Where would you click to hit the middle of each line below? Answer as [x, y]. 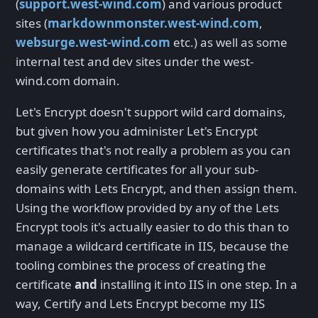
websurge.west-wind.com [93, 42]
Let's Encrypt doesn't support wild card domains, [151, 111]
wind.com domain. [68, 80]
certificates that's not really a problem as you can [153, 150]
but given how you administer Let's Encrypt [137, 131]
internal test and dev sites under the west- [135, 61]
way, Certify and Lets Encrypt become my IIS [140, 303]
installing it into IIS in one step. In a [197, 284]
